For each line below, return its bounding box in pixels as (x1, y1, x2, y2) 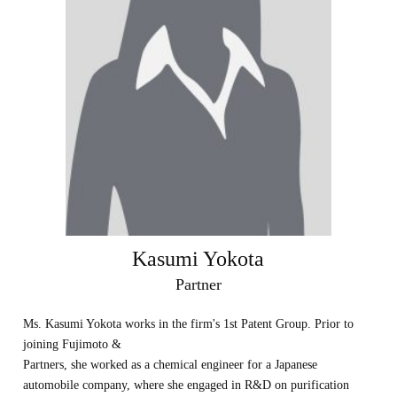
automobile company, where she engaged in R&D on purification (23, 378, 350, 392)
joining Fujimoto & (23, 338, 122, 351)
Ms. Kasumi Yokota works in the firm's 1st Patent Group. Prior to (23, 317, 354, 331)
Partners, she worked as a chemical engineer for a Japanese (23, 358, 318, 371)
